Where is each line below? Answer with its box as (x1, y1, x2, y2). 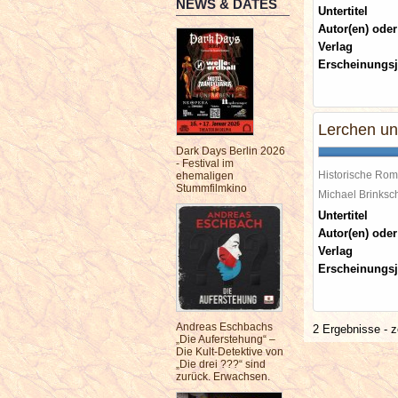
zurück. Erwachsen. (176, 370, 270, 383)
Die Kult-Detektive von (176, 346, 283, 358)
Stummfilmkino (176, 182, 247, 195)
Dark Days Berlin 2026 (176, 145, 285, 157)
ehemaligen (176, 170, 234, 182)
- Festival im (176, 157, 234, 170)
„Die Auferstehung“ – (176, 333, 275, 346)
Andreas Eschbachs (176, 321, 273, 333)
